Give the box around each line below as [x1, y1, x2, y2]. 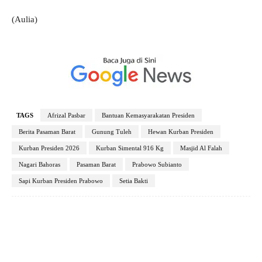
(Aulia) [12, 15, 37, 25]
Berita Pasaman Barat [19, 128, 75, 136]
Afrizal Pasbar [47, 112, 85, 119]
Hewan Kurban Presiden [148, 128, 213, 136]
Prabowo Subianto [132, 161, 182, 168]
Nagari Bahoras [19, 161, 60, 168]
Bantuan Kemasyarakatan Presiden [102, 112, 195, 119]
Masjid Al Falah [180, 144, 222, 152]
